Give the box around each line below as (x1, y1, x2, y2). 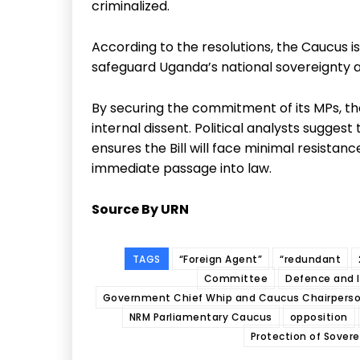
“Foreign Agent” (178, 252, 263, 266)
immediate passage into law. (92, 158, 272, 178)
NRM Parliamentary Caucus (129, 309, 272, 324)
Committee (203, 271, 268, 285)
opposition (289, 309, 348, 324)
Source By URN (92, 199, 189, 219)
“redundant (280, 252, 342, 266)
